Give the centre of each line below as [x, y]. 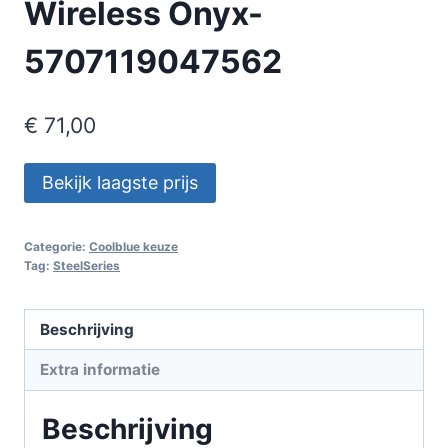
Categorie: [56, 246]
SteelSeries [86, 265]
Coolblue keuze [133, 246]
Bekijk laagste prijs [120, 182]
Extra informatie [100, 369]
